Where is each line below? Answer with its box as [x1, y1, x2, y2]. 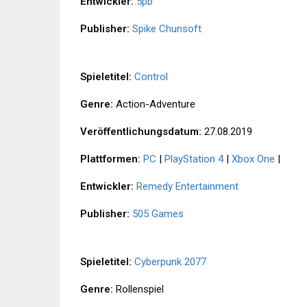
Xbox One [232, 153, 275, 166]
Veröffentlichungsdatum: [80, 125, 201, 138]
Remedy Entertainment [136, 180, 238, 193]
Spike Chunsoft [132, 23, 201, 36]
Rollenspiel [113, 283, 164, 296]
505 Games [132, 208, 184, 221]
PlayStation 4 [164, 153, 223, 166]
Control [134, 71, 168, 84]
